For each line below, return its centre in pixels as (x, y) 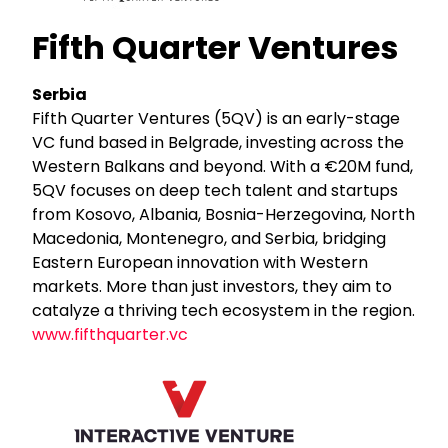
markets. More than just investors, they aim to (212, 286)
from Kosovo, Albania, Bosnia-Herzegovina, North (224, 214)
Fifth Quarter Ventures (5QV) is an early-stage (216, 118)
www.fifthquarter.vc (110, 334)
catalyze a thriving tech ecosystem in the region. (224, 310)
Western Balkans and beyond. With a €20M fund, (223, 166)
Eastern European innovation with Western (200, 262)
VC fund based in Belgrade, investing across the (218, 142)
